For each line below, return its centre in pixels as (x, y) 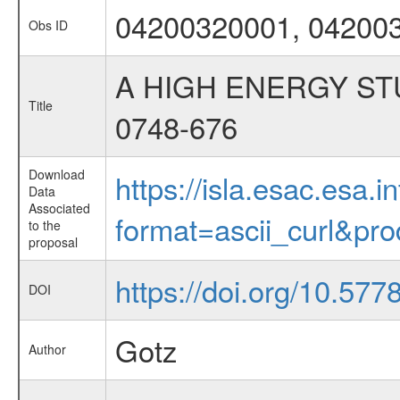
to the (44, 225)
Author (47, 349)
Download (56, 174)
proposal (53, 242)
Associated (59, 208)
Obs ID (48, 25)
